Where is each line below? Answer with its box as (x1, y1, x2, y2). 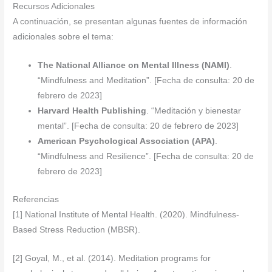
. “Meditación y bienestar (146, 106, 242, 116)
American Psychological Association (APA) (38, 137, 216, 146)
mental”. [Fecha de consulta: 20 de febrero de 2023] (38, 121, 239, 131)
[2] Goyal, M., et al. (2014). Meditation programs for (13, 253, 211, 263)
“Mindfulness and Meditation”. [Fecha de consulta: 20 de (38, 76, 255, 86)
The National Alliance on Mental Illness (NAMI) (38, 61, 230, 70)
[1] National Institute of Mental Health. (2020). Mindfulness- (13, 209, 240, 219)
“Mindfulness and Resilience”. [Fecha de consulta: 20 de (38, 152, 254, 161)
